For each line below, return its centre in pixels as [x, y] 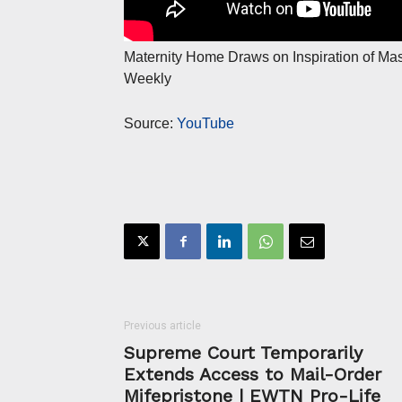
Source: [150, 124]
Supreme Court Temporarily [243, 353]
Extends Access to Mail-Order [253, 375]
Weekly [148, 79]
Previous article [162, 326]
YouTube [205, 124]
